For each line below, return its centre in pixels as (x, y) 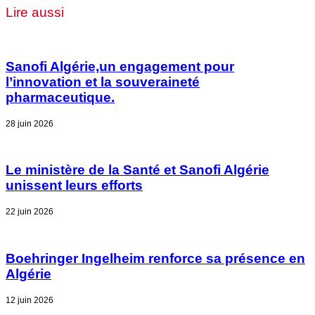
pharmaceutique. (60, 97)
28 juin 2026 (30, 123)
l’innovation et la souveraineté (103, 82)
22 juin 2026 (30, 212)
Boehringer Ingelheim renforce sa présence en (155, 258)
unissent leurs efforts (74, 186)
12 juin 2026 (30, 300)
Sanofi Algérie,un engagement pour (120, 66)
